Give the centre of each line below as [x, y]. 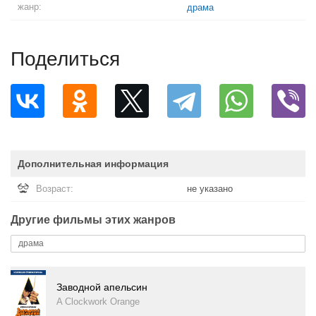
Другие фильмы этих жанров [93, 220]
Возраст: [55, 189]
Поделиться [65, 59]
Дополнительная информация [93, 164]
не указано [210, 189]
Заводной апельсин [102, 287]
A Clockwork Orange [98, 302]
